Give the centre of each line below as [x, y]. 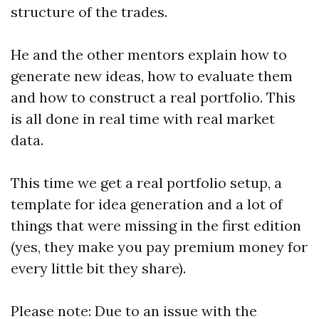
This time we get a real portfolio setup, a [146, 183]
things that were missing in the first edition [156, 225]
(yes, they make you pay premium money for [159, 247]
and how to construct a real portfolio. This [153, 97]
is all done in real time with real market [143, 119]
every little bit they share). [98, 268]
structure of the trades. [91, 12]
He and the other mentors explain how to [149, 54]
